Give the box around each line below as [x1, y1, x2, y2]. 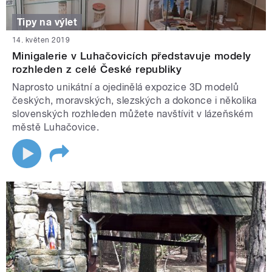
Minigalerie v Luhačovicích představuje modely [12, 50, 251, 63]
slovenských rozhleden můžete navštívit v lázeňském [12, 108, 254, 120]
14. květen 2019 [12, 36, 70, 45]
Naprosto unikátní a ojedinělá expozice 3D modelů [12, 81, 239, 93]
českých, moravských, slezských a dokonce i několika [12, 95, 257, 107]
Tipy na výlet [17, 16, 78, 28]
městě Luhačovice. [12, 121, 100, 134]
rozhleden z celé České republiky [12, 63, 182, 76]
